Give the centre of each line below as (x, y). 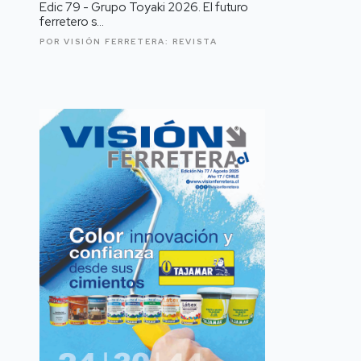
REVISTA (195, 42)
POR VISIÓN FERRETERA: (106, 42)
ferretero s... (72, 22)
